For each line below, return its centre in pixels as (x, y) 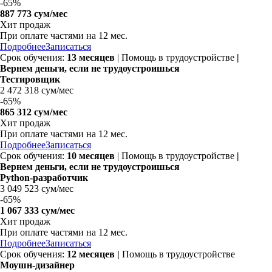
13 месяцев (91, 57)
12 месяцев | (94, 254)
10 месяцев (91, 155)
